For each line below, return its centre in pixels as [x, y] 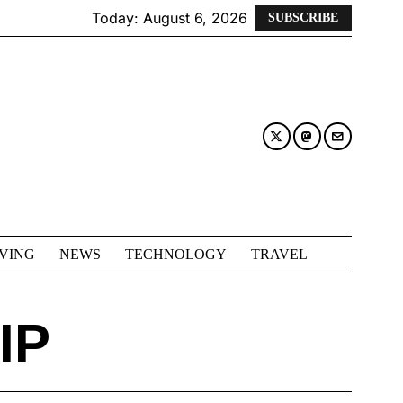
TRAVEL [279, 255]
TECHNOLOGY [176, 255]
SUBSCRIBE [303, 18]
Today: [117, 18]
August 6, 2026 [195, 18]
